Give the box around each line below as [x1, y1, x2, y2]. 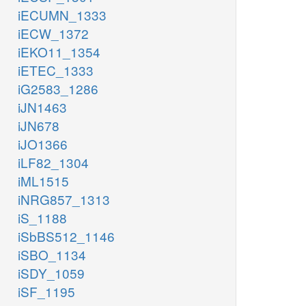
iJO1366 [18, 135, 68, 154]
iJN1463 [18, 98, 67, 117]
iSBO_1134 [18, 245, 86, 264]
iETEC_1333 [18, 61, 94, 80]
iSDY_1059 [18, 264, 85, 283]
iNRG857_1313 [18, 190, 110, 209]
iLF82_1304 [18, 153, 89, 172]
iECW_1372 [18, 24, 89, 43]
